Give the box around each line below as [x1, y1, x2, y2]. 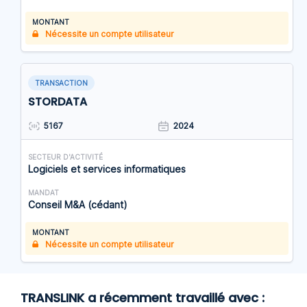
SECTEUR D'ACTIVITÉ [28, 153, 103, 162]
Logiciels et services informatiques [28, 163, 186, 175]
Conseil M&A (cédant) [28, 199, 127, 211]
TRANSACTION [35, 79, 88, 88]
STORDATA [28, 94, 87, 110]
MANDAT [28, 188, 59, 197]
